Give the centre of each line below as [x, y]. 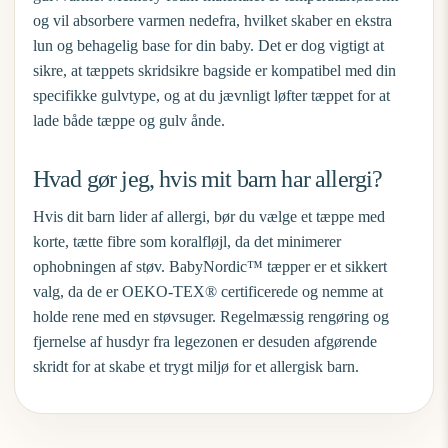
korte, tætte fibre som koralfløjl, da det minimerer [187, 241]
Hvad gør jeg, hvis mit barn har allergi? [208, 179]
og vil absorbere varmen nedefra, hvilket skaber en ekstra [212, 20]
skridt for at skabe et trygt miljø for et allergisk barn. [196, 366]
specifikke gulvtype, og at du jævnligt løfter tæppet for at [211, 95]
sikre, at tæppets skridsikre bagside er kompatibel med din [214, 70]
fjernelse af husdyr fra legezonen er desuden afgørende [205, 341]
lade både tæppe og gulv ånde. [129, 120]
